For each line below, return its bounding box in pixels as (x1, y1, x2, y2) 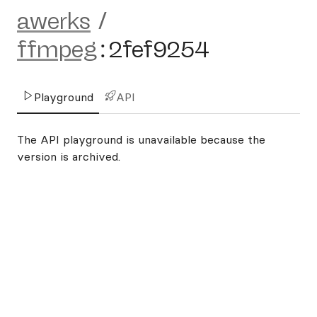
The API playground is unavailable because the (17, 132, 265, 146)
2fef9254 (109, 36, 209, 63)
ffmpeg (17, 36, 97, 63)
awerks (17, 8, 91, 35)
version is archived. (17, 149, 120, 163)
